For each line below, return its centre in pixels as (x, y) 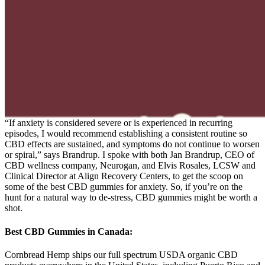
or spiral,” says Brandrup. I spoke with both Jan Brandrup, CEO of (130, 155)
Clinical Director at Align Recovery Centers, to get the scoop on (124, 176)
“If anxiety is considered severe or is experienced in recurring (119, 123)
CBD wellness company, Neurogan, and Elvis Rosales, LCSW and (130, 166)
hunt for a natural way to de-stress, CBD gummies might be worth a (131, 198)
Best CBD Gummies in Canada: (69, 231)
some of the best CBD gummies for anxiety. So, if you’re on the (124, 187)
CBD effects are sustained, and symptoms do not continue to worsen (132, 144)
